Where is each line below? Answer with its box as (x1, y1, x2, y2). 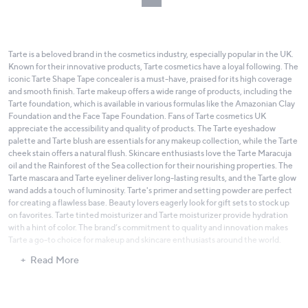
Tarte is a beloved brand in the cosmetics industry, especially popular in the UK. (8, 49, 294, 60)
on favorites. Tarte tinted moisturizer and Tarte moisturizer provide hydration (8, 210, 288, 221)
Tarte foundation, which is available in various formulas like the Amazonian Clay (8, 98, 295, 109)
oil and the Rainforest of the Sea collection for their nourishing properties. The (8, 160, 293, 171)
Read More (30, 254, 79, 266)
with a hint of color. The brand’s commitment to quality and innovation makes (8, 222, 288, 233)
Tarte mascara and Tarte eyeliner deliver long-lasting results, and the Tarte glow (8, 173, 296, 184)
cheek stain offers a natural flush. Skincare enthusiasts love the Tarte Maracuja (8, 148, 291, 159)
